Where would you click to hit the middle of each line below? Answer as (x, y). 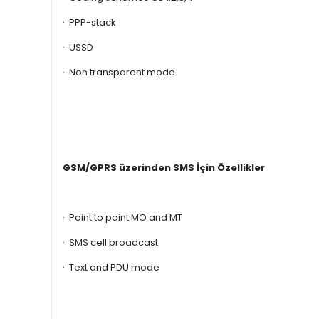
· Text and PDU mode (111, 267)
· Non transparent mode (119, 72)
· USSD (78, 47)
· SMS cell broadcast (110, 242)
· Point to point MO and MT (122, 218)
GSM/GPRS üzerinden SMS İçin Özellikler (164, 168)
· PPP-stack (89, 22)
